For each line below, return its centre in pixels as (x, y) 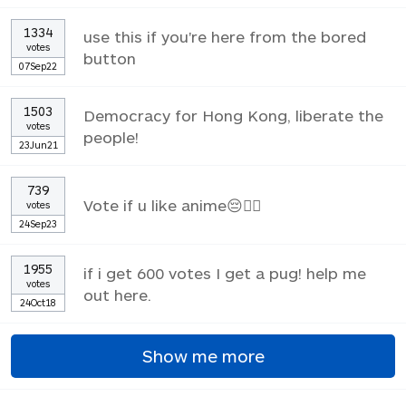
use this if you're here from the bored (225, 36)
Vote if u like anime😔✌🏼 (172, 204)
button (110, 58)
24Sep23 (38, 223)
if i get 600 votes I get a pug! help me (225, 272)
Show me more (203, 356)
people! (111, 136)
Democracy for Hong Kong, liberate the (233, 115)
